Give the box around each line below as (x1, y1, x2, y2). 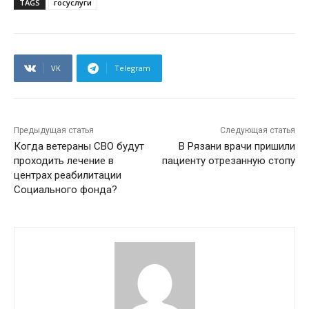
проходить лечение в (14, 154, 114, 168)
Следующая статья (219, 126, 295, 136)
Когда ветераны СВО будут (14, 140, 144, 153)
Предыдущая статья (14, 126, 94, 136)
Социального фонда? (14, 183, 117, 197)
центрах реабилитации (14, 169, 121, 182)
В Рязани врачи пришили (178, 140, 295, 153)
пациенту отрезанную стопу (161, 154, 295, 168)
